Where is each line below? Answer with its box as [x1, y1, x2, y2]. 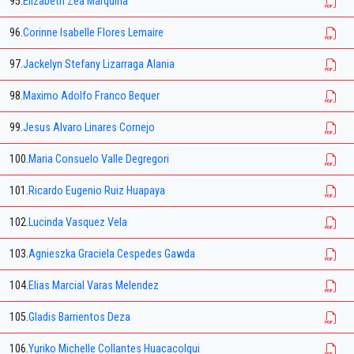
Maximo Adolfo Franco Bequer [23, 89, 160, 104]
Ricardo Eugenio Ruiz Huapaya [28, 184, 165, 198]
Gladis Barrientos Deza [28, 311, 130, 325]
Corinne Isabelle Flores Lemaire [23, 26, 164, 40]
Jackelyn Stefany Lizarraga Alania [23, 58, 175, 72]
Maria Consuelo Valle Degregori [28, 153, 169, 167]
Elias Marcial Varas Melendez [28, 279, 159, 293]
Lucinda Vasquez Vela [28, 216, 127, 230]
